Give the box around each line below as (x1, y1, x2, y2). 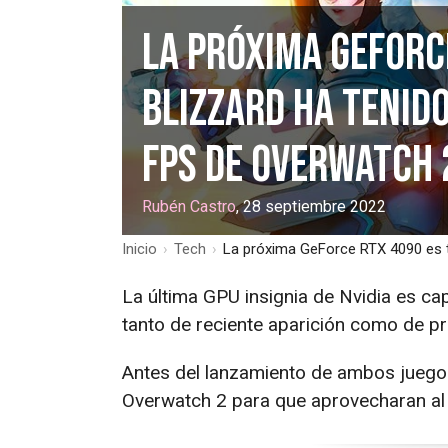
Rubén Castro (142, 196, 236, 216)
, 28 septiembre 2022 (236, 196, 386, 216)
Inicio (122, 239, 157, 258)
